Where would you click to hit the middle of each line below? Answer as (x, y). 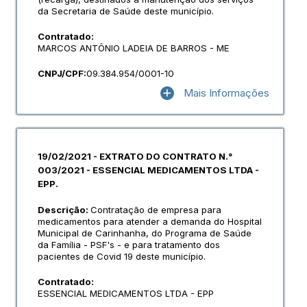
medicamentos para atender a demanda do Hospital (150, 221)
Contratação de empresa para (156, 210)
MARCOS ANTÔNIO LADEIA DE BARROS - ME (134, 48)
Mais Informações (226, 93)
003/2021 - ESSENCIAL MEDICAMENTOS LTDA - (148, 170)
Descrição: (64, 210)
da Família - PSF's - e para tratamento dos (129, 245)
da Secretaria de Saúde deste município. (126, 11)
